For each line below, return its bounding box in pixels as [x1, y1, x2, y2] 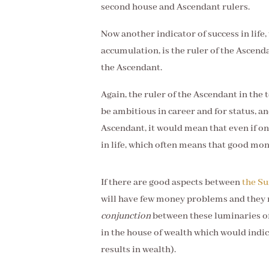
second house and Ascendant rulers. [101, 1, 250, 13]
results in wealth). [101, 244, 176, 256]
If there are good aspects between [101, 177, 242, 189]
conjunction [101, 210, 151, 222]
